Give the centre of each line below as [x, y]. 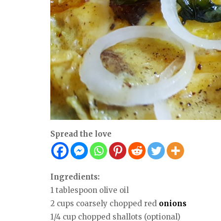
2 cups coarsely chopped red [105, 204]
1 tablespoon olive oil [90, 190]
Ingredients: [75, 177]
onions [173, 204]
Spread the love [81, 134]
